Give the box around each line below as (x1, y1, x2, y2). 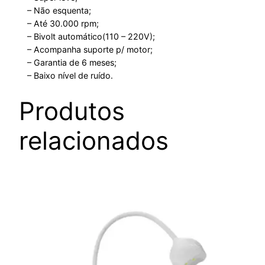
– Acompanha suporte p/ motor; (27, 44, 153, 54)
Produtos (19, 96, 125, 127)
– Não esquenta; (27, 5, 92, 15)
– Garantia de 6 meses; (27, 57, 117, 67)
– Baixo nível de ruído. (27, 70, 114, 80)
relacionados (19, 125, 169, 156)
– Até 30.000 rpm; (27, 18, 99, 28)
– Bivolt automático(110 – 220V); (27, 31, 156, 41)
